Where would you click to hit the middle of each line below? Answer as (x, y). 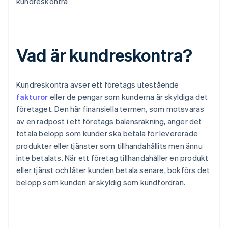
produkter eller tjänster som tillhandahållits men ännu (109, 146)
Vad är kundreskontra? (104, 55)
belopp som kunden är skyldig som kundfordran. (101, 182)
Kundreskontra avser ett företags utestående (98, 85)
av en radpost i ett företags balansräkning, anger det (109, 121)
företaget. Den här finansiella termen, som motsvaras (110, 109)
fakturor (32, 97)
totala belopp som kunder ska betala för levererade (107, 134)
